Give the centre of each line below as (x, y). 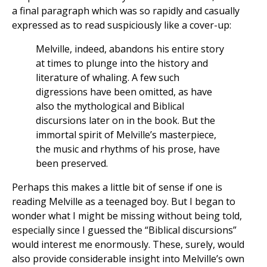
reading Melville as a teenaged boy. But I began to (124, 202)
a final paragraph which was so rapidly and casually (126, 11)
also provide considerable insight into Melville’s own (128, 259)
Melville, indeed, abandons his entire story (130, 49)
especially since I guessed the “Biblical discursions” (124, 230)
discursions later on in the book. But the (125, 121)
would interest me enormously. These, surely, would (128, 245)
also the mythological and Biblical (110, 106)
